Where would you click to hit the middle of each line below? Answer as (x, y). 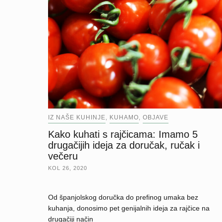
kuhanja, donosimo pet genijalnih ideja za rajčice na (129, 208)
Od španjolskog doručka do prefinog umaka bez (123, 197)
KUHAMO (124, 117)
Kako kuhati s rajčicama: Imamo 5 (123, 134)
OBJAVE (156, 117)
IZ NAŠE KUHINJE (77, 117)
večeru (63, 156)
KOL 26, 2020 (68, 168)
